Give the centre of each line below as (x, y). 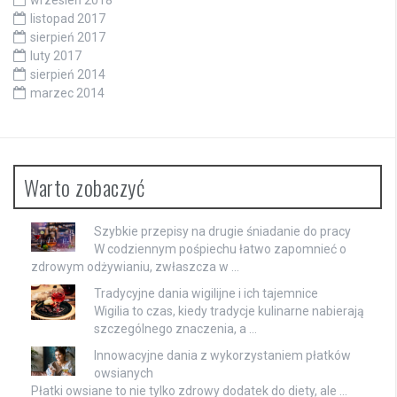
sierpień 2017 (68, 37)
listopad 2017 (68, 18)
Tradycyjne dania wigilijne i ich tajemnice (206, 293)
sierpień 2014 (68, 74)
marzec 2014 (67, 93)
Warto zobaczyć (84, 187)
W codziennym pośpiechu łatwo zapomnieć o (220, 249)
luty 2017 (56, 55)
